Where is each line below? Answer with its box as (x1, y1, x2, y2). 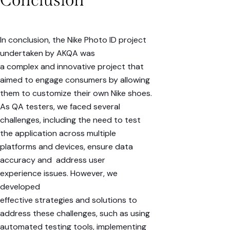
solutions (92, 194, 126, 205)
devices (55, 141, 84, 152)
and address (37, 154, 87, 165)
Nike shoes (111, 87, 150, 99)
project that (95, 61, 144, 72)
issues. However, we (42, 167, 118, 179)
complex (7, 61, 39, 72)
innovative (57, 61, 95, 72)
